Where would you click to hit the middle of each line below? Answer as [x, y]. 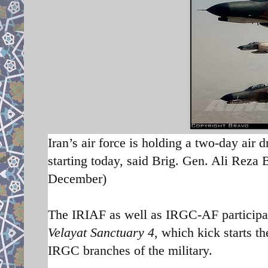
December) [77, 178]
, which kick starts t [207, 232]
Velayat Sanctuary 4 [101, 232]
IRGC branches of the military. [132, 250]
